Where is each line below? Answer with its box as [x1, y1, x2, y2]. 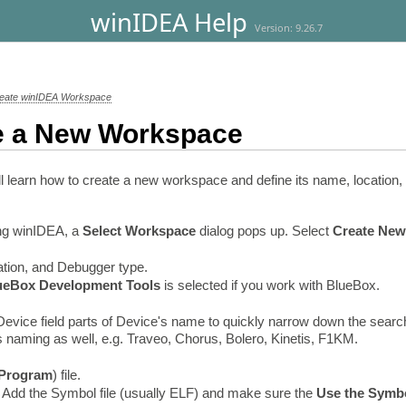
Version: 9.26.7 [254, 22, 323, 35]
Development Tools [38, 276, 160, 293]
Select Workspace [82, 223, 196, 239]
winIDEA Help [91, 5, 247, 40]
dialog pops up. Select [195, 223, 333, 239]
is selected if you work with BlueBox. [159, 276, 380, 293]
